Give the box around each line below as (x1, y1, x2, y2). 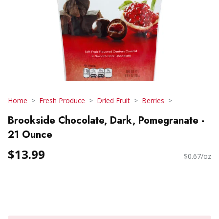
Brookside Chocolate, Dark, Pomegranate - (8, 113, 204, 128)
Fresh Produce (39, 96, 85, 105)
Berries (142, 96, 164, 105)
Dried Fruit (97, 96, 130, 105)
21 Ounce (8, 127, 52, 142)
